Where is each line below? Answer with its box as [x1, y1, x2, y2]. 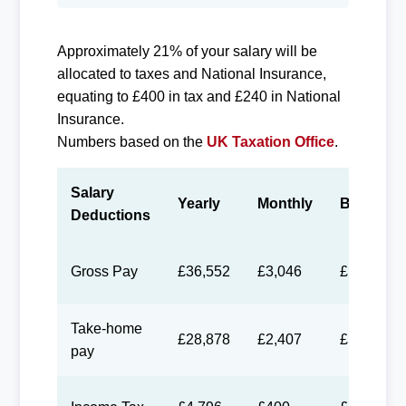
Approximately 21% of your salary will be [56, 43, 317, 59]
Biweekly [339, 195, 401, 211]
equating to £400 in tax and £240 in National [56, 88, 341, 104]
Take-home [70, 320, 142, 336]
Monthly [256, 195, 313, 211]
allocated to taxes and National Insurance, [56, 65, 326, 82]
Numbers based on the [56, 133, 207, 150]
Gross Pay [70, 263, 138, 279]
